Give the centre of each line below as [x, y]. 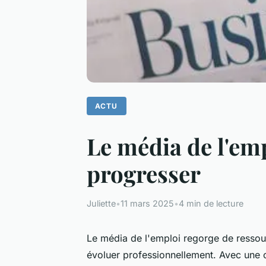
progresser [144, 173]
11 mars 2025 [147, 203]
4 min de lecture [211, 203]
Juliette [101, 203]
